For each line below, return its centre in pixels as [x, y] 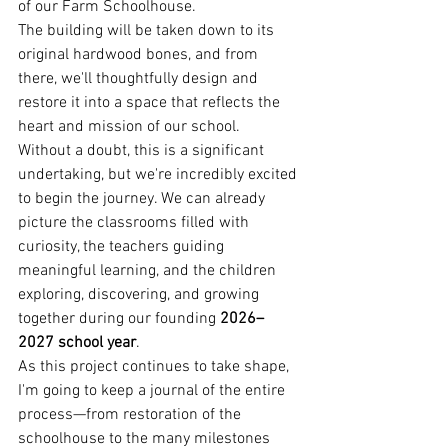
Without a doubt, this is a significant [143, 151]
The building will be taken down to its [148, 31]
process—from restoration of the [131, 415]
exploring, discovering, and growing [140, 295]
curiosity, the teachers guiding [123, 247]
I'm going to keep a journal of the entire [153, 391]
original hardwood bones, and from [140, 55]
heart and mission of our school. [129, 127]
